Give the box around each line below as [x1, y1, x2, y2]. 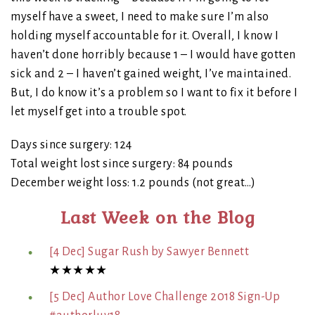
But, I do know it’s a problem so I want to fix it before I [11, 86, 297, 100]
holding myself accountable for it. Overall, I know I [11, 30, 278, 43]
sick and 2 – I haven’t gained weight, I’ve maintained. [11, 67, 291, 81]
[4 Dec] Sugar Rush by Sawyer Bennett [49, 245, 249, 259]
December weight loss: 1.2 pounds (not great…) [11, 176, 256, 190]
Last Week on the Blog [60, 207, 255, 229]
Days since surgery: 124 [11, 139, 132, 152]
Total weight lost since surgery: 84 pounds [11, 157, 233, 171]
